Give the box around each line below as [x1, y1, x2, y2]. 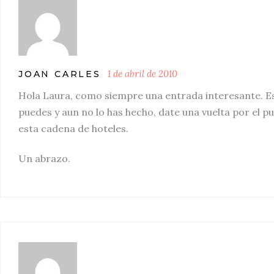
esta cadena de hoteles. [18, 122, 128, 135]
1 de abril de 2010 [107, 68, 177, 80]
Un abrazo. [18, 152, 70, 165]
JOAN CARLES [18, 68, 101, 80]
